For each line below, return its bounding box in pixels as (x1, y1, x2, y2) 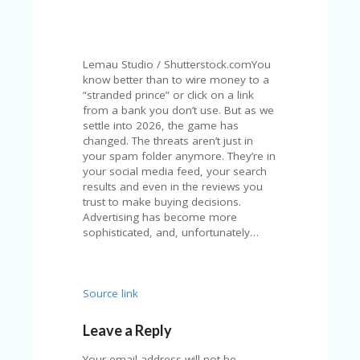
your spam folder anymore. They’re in (83, 149, 276, 163)
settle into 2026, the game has (83, 118, 239, 133)
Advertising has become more (83, 210, 238, 224)
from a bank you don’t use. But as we (83, 103, 275, 117)
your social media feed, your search (83, 164, 268, 178)
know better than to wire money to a (83, 72, 270, 87)
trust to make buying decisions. (83, 194, 242, 209)
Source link (83, 286, 139, 301)
